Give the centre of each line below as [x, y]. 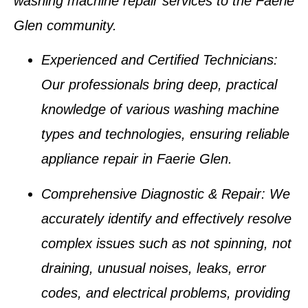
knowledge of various [108, 110]
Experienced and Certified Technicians [157, 60]
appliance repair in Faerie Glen [135, 159]
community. [80, 25]
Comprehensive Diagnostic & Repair [151, 194]
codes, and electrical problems [134, 293]
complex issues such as [116, 243]
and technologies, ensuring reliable [182, 134]
